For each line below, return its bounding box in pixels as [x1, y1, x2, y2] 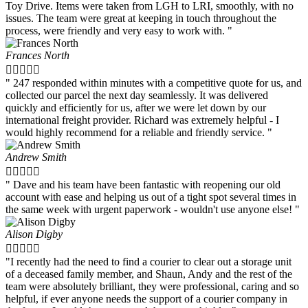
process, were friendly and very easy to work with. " [5, 24, 232, 36]
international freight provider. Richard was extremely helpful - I [5, 113, 279, 126]
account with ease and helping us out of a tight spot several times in [5, 190, 296, 203]
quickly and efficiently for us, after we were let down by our [5, 101, 266, 113]
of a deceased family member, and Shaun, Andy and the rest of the [5, 267, 292, 280]
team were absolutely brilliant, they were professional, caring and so [5, 280, 299, 292]
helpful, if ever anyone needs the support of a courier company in [5, 292, 287, 305]
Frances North [5, 49, 69, 61]
